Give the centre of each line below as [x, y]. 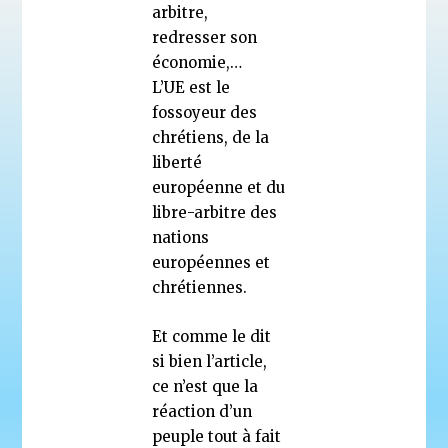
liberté [177, 162]
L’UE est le [191, 87]
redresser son [205, 37]
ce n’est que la [205, 386]
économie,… [197, 62]
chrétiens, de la [211, 137]
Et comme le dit [212, 336]
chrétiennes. [200, 287]
